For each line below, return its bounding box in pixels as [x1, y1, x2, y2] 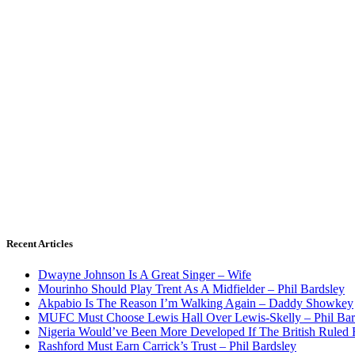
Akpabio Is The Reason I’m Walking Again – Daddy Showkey [38, 296, 353, 311]
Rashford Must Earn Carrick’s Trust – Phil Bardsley [38, 339, 296, 353]
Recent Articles [6, 237, 73, 250]
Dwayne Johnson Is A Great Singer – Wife [38, 268, 251, 282]
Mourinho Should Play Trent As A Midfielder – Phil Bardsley [38, 282, 345, 296]
